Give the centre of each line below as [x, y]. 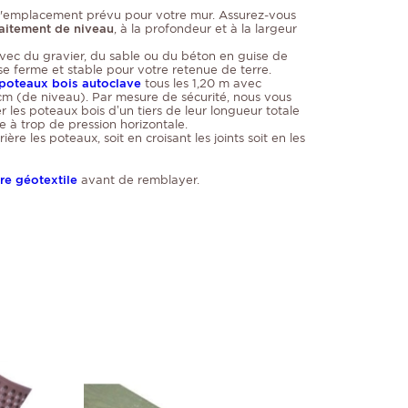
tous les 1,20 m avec [201, 84]
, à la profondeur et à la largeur [205, 29]
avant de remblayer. [138, 180]
